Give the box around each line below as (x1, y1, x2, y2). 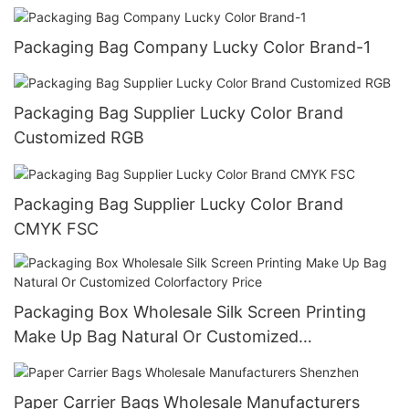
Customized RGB (14, 128, 144, 148)
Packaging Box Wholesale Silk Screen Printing (14, 301, 366, 321)
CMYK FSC (14, 218, 99, 238)
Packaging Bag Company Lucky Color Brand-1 (14, 37, 371, 58)
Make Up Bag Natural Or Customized (14, 326, 299, 346)
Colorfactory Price (14, 351, 156, 371)
